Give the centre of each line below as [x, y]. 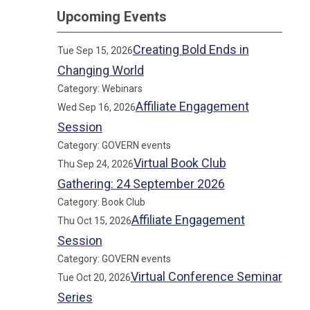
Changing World [100, 70]
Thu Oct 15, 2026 [94, 221]
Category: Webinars [100, 89]
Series [75, 297]
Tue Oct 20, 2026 [94, 277]
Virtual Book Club [180, 163]
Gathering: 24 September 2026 [141, 184]
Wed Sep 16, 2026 [96, 107]
